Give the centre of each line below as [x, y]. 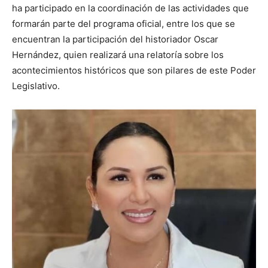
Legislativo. [36, 86]
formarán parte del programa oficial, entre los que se [124, 24]
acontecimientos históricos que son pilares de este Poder [134, 71]
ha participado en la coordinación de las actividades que [130, 8]
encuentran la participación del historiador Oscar [115, 39]
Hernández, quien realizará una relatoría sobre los [118, 55]
